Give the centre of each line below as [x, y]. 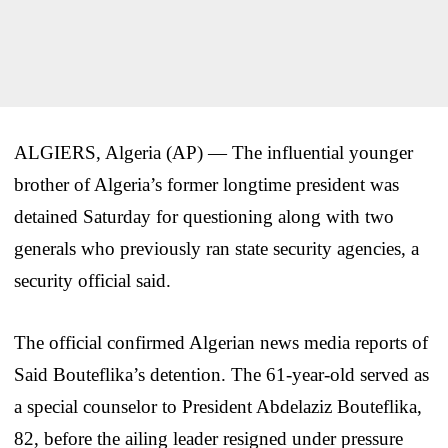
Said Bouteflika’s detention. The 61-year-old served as [221, 374]
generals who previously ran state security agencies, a [216, 248]
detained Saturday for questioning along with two [204, 216]
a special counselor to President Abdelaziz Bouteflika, [218, 406]
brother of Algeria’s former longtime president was [206, 184]
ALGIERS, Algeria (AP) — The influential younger [213, 152]
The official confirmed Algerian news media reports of [221, 342]
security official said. [92, 280]
